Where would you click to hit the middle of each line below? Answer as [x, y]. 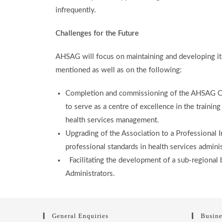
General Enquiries [80, 216]
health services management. [112, 120]
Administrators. [90, 174]
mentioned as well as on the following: [119, 70]
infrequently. [76, 10]
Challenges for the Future [97, 33]
